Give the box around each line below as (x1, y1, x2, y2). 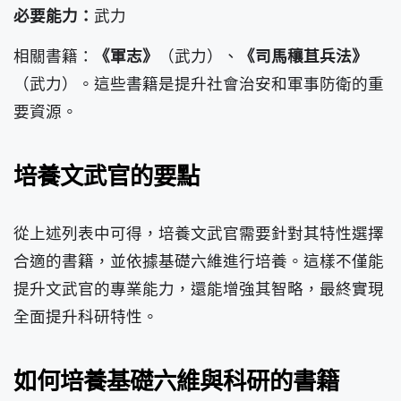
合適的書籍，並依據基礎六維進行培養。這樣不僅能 (13, 251, 384, 272)
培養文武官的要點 (13, 158, 200, 192)
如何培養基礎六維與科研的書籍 (13, 363, 339, 397)
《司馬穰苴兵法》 (239, 45, 368, 67)
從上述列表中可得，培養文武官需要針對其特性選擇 (13, 223, 384, 244)
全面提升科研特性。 (13, 306, 158, 328)
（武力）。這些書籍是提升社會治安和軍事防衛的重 (13, 73, 384, 95)
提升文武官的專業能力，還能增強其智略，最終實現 (13, 278, 384, 300)
